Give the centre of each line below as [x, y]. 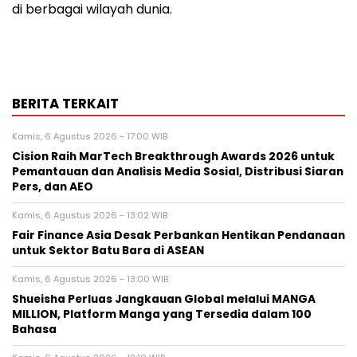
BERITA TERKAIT [65, 104]
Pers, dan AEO [53, 187]
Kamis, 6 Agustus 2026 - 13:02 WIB [90, 216]
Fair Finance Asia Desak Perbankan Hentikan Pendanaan [178, 236]
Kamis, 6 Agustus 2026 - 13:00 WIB [90, 279]
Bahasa [34, 330]
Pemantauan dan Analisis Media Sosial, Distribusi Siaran [178, 172]
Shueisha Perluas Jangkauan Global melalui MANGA [164, 300]
